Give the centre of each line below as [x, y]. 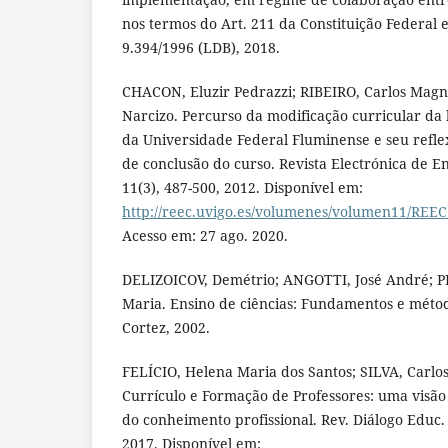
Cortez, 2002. [166, 327]
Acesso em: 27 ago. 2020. [205, 235]
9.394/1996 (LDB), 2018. [201, 47]
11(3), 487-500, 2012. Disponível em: [242, 187]
